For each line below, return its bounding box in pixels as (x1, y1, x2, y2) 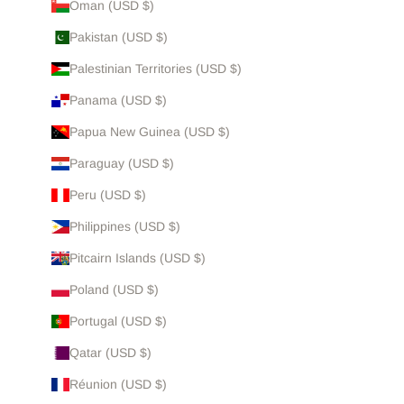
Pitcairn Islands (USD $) (69, 251, 206, 266)
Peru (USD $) (69, 188, 146, 203)
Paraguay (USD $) (69, 156, 174, 171)
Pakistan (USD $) (69, 30, 168, 45)
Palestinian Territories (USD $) (69, 61, 242, 77)
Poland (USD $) (69, 282, 159, 298)
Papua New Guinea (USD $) (69, 124, 230, 140)
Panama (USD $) (69, 93, 167, 108)
